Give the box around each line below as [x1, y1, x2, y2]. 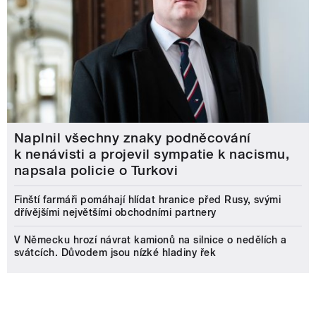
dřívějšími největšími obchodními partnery [14, 207, 217, 219]
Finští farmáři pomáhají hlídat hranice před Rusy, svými [14, 194, 281, 206]
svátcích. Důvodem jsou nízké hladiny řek [14, 247, 217, 259]
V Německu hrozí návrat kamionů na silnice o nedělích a [14, 234, 287, 246]
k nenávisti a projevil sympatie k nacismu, [14, 146, 290, 163]
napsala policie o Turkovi [14, 162, 178, 179]
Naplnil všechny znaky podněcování [14, 130, 251, 147]
